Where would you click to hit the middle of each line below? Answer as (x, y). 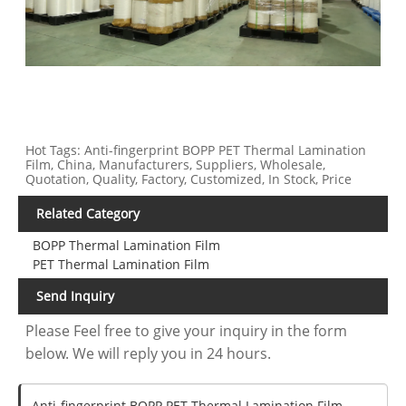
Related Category (88, 214)
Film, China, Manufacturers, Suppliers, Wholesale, (176, 165)
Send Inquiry (75, 295)
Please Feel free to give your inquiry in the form (187, 330)
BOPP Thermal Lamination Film (126, 246)
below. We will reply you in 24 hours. (149, 353)
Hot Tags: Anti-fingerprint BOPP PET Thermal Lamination (196, 150)
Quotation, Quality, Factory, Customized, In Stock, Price (189, 179)
